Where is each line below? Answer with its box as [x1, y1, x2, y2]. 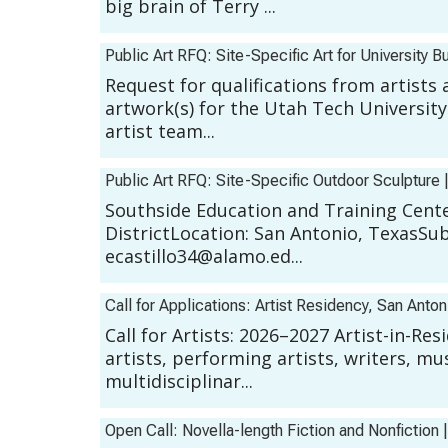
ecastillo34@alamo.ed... [105, 244, 303, 269]
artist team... [105, 119, 215, 144]
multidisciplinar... [105, 369, 253, 394]
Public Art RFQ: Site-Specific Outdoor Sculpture [105, 171, 440, 191]
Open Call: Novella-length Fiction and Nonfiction [105, 421, 439, 441]
